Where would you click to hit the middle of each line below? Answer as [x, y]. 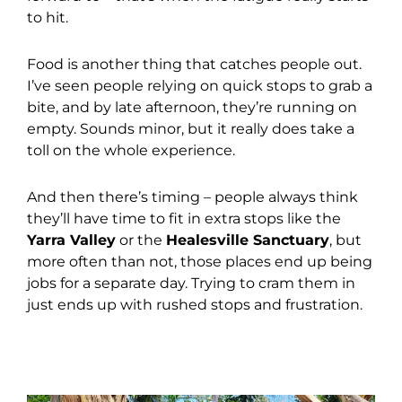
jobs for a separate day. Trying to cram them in [191, 284]
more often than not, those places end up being [200, 262]
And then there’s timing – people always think [192, 197]
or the [141, 240]
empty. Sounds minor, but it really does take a [191, 129]
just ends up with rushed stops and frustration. [195, 305]
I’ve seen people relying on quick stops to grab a [200, 86]
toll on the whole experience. [131, 151]
